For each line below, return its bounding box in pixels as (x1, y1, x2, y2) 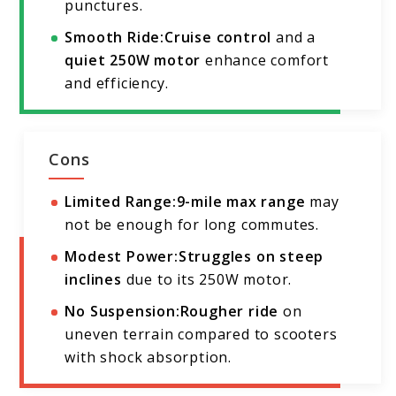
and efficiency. (65, 73, 169, 94)
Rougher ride (179, 301, 279, 322)
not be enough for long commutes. (65, 215, 320, 235)
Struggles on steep (178, 247, 324, 267)
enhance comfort (201, 50, 330, 71)
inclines (65, 270, 122, 290)
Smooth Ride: (65, 27, 165, 48)
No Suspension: (65, 301, 180, 322)
